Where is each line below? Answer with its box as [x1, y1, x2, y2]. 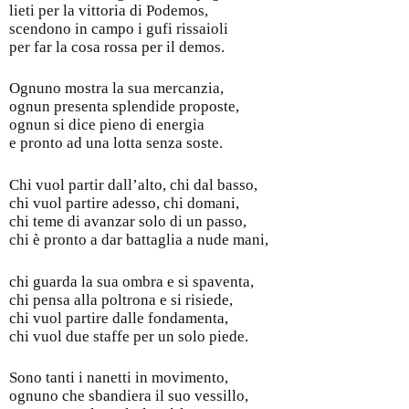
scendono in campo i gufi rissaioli [9, 19, 228, 37]
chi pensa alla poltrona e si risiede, [9, 290, 233, 309]
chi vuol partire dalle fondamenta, [9, 309, 228, 327]
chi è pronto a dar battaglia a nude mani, [9, 230, 268, 248]
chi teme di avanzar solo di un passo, [9, 212, 246, 230]
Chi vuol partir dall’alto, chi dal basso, [9, 175, 257, 194]
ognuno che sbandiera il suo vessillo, [9, 387, 248, 405]
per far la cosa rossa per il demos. [9, 37, 225, 56]
